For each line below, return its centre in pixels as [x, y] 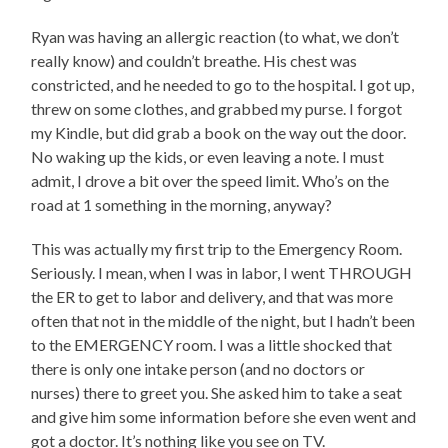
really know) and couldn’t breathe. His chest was [194, 60]
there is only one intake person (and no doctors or [198, 368]
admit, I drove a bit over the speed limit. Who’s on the [210, 180]
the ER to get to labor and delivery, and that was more [212, 296]
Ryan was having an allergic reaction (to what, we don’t [215, 36]
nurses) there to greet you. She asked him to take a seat [217, 392]
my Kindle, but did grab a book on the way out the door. [219, 132]
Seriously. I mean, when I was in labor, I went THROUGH [222, 272]
